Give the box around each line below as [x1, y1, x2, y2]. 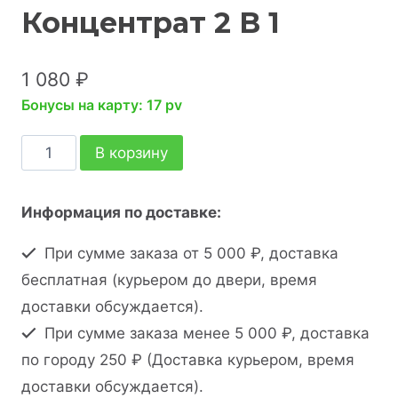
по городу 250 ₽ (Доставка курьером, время [21, 350, 354, 369]
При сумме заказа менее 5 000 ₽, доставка [40, 323, 370, 342]
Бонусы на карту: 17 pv [21, 95, 182, 114]
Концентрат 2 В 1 [21, 5, 280, 41]
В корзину [94, 143, 168, 162]
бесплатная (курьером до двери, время [21, 270, 317, 289]
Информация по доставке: [21, 203, 221, 221]
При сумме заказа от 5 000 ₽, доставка [40, 243, 339, 262]
